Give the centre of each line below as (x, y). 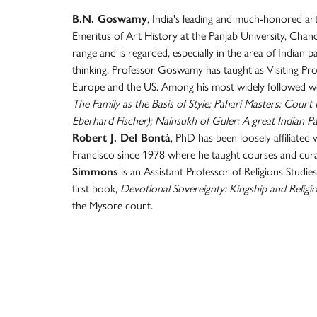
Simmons (95, 172)
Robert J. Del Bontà (121, 138)
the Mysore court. (113, 206)
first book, (96, 189)
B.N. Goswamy (110, 19)
